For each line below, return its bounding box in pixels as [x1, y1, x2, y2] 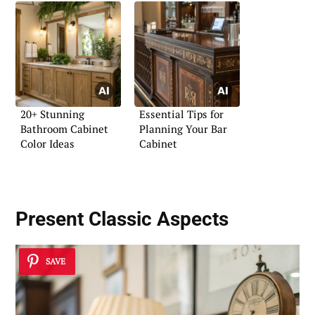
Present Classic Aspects [15, 207, 229, 231]
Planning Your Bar [139, 122, 227, 136]
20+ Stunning [20, 107, 84, 122]
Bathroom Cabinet [20, 122, 108, 136]
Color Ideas [20, 136, 75, 151]
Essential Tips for [139, 107, 224, 122]
